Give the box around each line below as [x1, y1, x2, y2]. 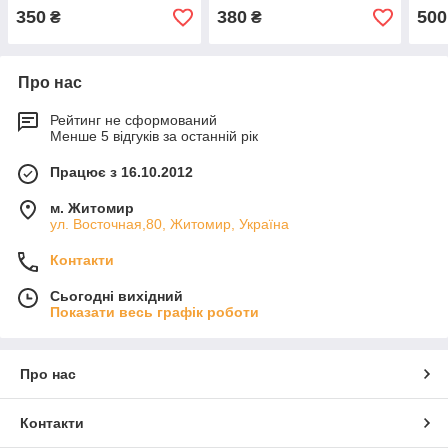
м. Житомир [50, 200, 134, 217]
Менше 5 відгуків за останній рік [50, 128, 258, 145]
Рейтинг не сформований [50, 112, 217, 129]
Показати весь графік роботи [50, 304, 259, 321]
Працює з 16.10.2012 [50, 164, 193, 181]
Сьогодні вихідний [50, 288, 183, 305]
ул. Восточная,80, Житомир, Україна [50, 216, 289, 233]
